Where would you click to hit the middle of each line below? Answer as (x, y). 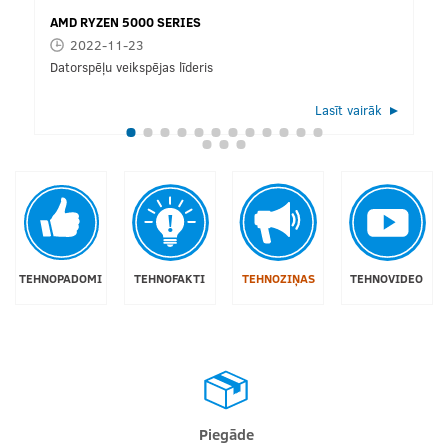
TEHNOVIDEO (387, 278)
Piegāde (226, 433)
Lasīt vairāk (348, 110)
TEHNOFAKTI (170, 278)
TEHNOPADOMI (61, 278)
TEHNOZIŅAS (278, 278)
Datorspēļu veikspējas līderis (131, 67)
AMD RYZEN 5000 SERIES (125, 22)
